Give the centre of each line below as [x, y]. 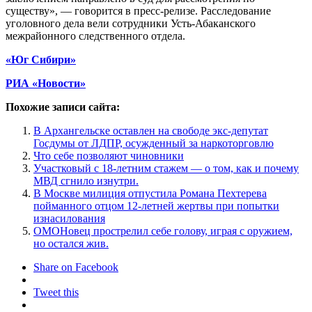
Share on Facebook [76, 267]
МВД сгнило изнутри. [86, 180]
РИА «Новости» [46, 83]
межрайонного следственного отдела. [95, 36]
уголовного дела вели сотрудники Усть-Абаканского [131, 23]
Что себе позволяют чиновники [109, 155]
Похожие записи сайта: [63, 107]
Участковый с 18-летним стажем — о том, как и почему [166, 168]
